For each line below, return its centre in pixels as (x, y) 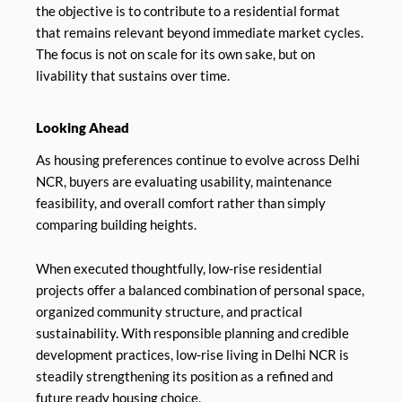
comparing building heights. (116, 224)
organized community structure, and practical (169, 312)
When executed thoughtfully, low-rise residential (179, 269)
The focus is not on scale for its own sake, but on (175, 54)
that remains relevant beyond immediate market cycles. (200, 32)
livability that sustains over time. (133, 75)
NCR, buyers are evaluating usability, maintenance (184, 181)
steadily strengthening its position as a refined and (184, 377)
